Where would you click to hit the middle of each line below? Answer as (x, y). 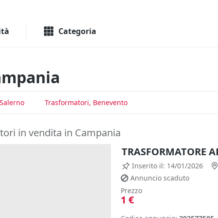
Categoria (77, 31)
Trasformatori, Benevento (86, 102)
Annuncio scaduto (160, 178)
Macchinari (172, 8)
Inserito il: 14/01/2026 (167, 166)
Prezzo (131, 191)
